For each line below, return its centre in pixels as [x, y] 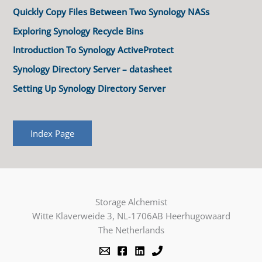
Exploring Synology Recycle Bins [78, 31]
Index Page [53, 134]
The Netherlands [131, 230]
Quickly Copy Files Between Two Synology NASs [111, 12]
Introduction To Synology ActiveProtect [94, 50]
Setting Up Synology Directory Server [89, 88]
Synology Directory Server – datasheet [93, 69]
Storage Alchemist [131, 201]
